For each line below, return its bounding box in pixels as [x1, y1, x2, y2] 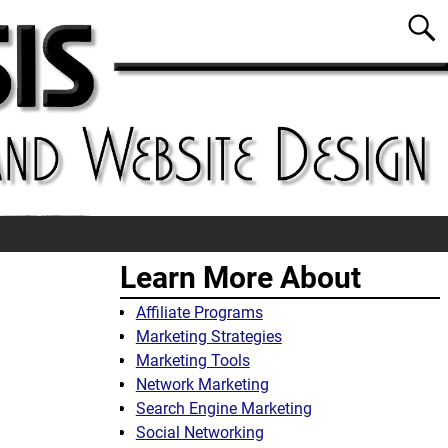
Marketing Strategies [135, 327, 282, 347]
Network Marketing [135, 375, 269, 395]
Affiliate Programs [135, 303, 263, 323]
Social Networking [135, 423, 264, 443]
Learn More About [120, 260, 361, 295]
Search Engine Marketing [135, 399, 312, 419]
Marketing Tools [135, 351, 250, 371]
